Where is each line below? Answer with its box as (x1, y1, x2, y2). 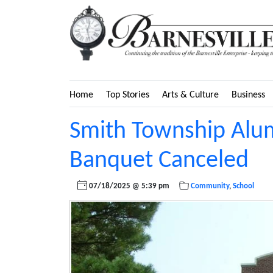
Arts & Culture (162, 90, 219, 100)
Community (191, 182, 230, 190)
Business (232, 90, 265, 100)
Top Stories (106, 90, 149, 100)
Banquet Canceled (69, 148, 249, 173)
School (233, 182, 255, 190)
